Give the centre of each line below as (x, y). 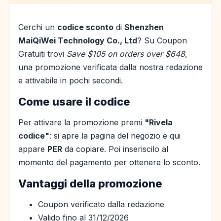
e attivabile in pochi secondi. (71, 80)
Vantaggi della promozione (90, 184)
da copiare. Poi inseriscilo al (115, 149)
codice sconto (85, 27)
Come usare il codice (74, 102)
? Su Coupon (162, 40)
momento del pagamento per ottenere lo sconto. (109, 162)
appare (33, 149)
